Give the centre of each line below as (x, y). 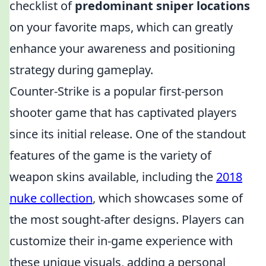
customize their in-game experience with (121, 241)
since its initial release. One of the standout (128, 134)
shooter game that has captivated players (123, 113)
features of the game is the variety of (110, 155)
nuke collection (51, 198)
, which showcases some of (168, 198)
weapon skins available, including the (113, 177)
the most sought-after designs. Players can (127, 219)
